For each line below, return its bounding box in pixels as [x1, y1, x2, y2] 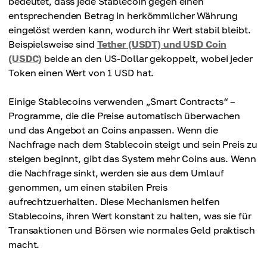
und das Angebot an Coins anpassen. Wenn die [8, 124, 218, 136]
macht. [8, 238, 40, 250]
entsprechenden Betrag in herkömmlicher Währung [8, 10, 238, 21]
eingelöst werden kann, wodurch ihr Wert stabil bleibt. [8, 24, 251, 36]
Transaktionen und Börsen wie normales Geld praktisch [8, 224, 255, 236]
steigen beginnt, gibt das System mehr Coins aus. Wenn [8, 153, 256, 164]
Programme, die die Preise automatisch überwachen [8, 110, 241, 122]
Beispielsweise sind [8, 38, 97, 50]
